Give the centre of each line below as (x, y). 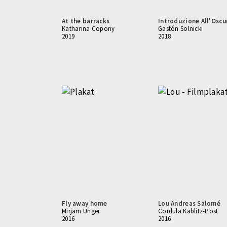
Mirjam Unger (81, 211)
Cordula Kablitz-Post (188, 211)
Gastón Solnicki (181, 29)
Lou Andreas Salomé (190, 203)
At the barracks (86, 21)
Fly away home (85, 203)
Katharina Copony (88, 29)
